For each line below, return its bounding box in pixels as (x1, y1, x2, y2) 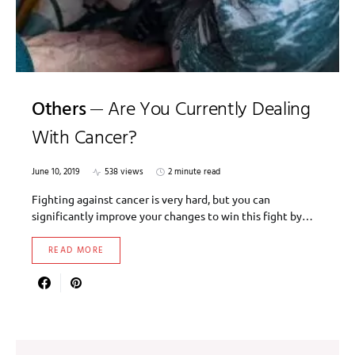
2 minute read (168, 165, 220, 180)
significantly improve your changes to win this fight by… (32, 208, 313, 223)
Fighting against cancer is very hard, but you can (32, 192, 270, 207)
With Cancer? (32, 124, 137, 155)
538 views (105, 165, 143, 180)
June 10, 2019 (32, 165, 80, 180)
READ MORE (48, 243, 105, 258)
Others (32, 95, 86, 126)
